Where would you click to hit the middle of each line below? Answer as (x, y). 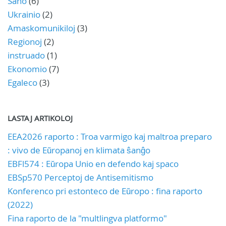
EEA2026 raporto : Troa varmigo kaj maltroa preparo (110, 136)
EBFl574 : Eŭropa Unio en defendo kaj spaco (93, 164)
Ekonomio (27, 69)
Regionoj (25, 42)
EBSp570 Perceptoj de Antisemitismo (80, 177)
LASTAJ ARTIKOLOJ (40, 118)
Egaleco (22, 82)
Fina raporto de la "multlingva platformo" (87, 218)
